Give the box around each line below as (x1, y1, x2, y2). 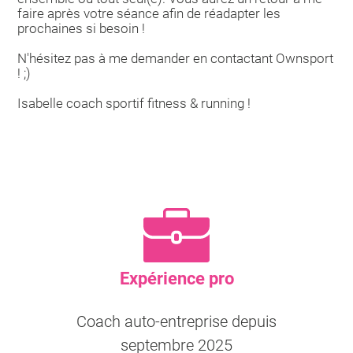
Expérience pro (119, 269, 234, 288)
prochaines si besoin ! (17, 20, 146, 36)
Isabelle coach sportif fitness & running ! (17, 95, 251, 111)
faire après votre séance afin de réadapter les (17, 6, 281, 21)
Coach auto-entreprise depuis (76, 312, 277, 331)
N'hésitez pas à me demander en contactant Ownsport (17, 50, 334, 66)
